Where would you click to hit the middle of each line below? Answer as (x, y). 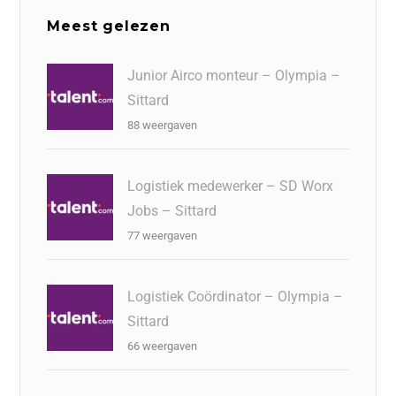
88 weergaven (163, 125)
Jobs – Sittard (172, 211)
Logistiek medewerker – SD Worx (231, 186)
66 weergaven (163, 346)
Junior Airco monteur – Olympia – (234, 76)
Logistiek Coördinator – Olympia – (236, 297)
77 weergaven (163, 236)
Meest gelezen (109, 26)
